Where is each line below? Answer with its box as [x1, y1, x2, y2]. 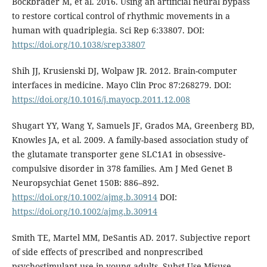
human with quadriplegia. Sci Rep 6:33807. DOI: [11, 24, 204, 36]
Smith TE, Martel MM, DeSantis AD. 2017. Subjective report [11, 231, 250, 243]
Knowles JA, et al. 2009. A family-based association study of [11, 133, 248, 145]
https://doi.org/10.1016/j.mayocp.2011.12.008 [11, 93, 190, 105]
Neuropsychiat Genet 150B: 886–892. [11, 176, 159, 188]
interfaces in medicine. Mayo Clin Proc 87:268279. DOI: [11, 79, 231, 91]
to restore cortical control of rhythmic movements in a [11, 10, 230, 21]
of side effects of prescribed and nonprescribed [11, 246, 203, 257]
